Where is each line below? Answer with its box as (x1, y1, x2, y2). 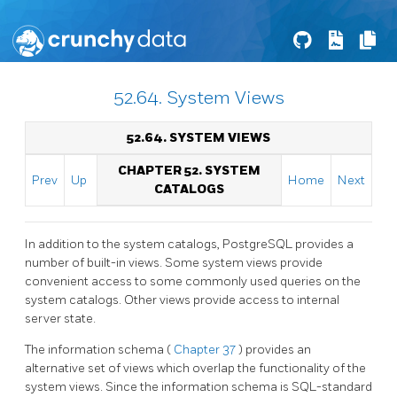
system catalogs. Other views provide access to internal (25, 292, 339, 307)
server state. (25, 310, 96, 326)
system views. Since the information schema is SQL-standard (25, 378, 372, 394)
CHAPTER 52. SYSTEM (118, 163, 261, 178)
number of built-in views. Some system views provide (25, 254, 323, 270)
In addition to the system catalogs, (25, 236, 222, 252)
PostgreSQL (222, 236, 295, 252)
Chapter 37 (174, 341, 238, 357)
